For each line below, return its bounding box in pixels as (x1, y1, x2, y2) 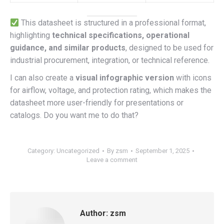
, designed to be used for (125, 43, 213, 52)
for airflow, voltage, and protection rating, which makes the (10, 85, 211, 95)
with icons (174, 73, 211, 82)
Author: (80, 208, 108, 218)
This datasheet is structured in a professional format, (19, 18, 206, 27)
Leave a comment (86, 156, 137, 163)
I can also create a (10, 73, 75, 82)
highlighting (10, 30, 52, 40)
